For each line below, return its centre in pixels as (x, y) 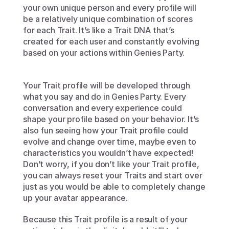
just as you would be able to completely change (114, 187)
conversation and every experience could (102, 108)
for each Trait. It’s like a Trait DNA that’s (99, 30)
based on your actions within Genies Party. (105, 53)
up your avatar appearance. (75, 198)
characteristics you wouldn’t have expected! (108, 153)
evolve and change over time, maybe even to (110, 142)
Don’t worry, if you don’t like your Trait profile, (111, 164)
